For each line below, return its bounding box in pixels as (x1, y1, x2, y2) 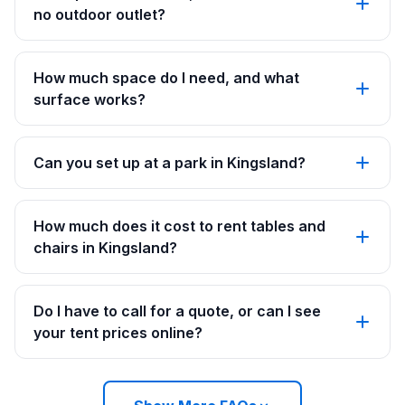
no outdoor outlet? (33, 5, 165, 24)
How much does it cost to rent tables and (33, 217, 325, 235)
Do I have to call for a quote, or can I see (33, 302, 321, 320)
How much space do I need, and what (33, 69, 299, 87)
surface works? (33, 90, 146, 108)
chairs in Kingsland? (33, 239, 177, 257)
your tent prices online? (33, 324, 202, 342)
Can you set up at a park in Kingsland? (33, 154, 306, 172)
